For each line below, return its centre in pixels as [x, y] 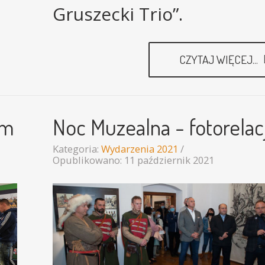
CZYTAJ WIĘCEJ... [220, 59]
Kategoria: [77, 148]
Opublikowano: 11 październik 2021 [133, 160]
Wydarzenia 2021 [140, 148]
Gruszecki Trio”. [118, 14]
